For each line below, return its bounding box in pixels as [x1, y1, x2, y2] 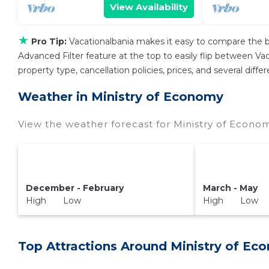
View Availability [109, 1, 188, 13]
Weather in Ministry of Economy [18, 89, 223, 104]
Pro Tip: [31, 36, 67, 47]
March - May [203, 182, 258, 193]
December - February [25, 182, 124, 193]
